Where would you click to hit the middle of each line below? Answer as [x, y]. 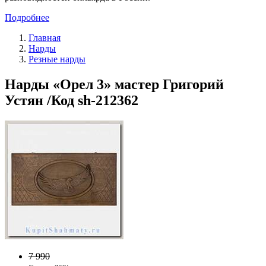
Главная [45, 37]
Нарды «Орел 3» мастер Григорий [114, 84]
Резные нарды [57, 59]
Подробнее [27, 17]
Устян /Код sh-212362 [72, 100]
